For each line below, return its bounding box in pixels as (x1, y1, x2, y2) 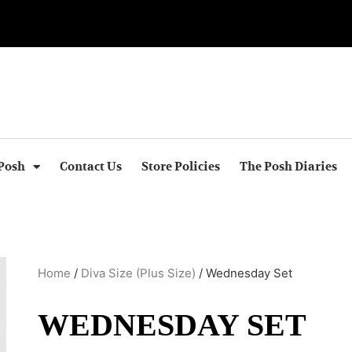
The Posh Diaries (239, 159, 337, 174)
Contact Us (59, 159, 122, 174)
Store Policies (141, 159, 220, 174)
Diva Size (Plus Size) (81, 266, 196, 280)
